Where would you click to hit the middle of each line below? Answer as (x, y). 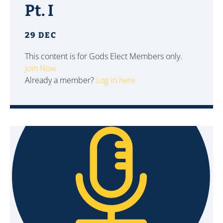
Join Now (41, 68)
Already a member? (60, 80)
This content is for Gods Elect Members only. (104, 56)
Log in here (116, 80)
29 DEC (41, 35)
